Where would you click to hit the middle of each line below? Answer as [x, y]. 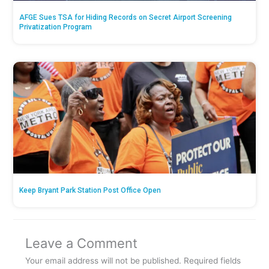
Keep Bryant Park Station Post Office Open [90, 190]
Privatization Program [56, 27]
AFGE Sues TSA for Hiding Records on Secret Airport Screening [126, 17]
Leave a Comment [82, 243]
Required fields [213, 261]
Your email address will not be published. [104, 261]
